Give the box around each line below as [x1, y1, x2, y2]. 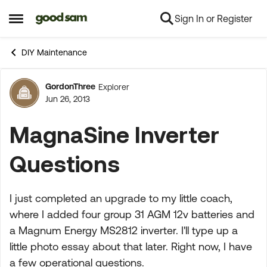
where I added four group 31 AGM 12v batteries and [10, 208, 254, 221]
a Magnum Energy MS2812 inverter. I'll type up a [10, 224, 238, 237]
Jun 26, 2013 [45, 94, 90, 104]
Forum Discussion [2, 84, 226, 115]
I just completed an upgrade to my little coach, [10, 192, 232, 204]
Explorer [98, 82, 129, 92]
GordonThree [45, 82, 95, 91]
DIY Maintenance [21, 48, 87, 57]
